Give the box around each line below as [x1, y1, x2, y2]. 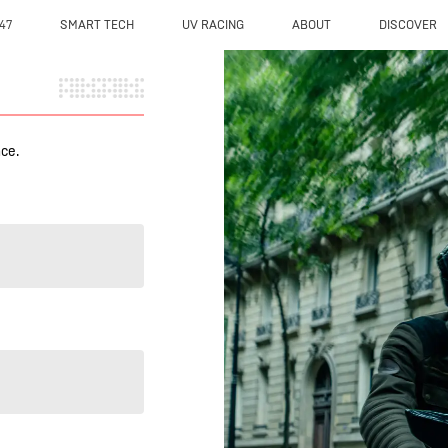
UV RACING [181, 18, 244, 32]
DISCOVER [378, 18, 437, 32]
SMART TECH [59, 18, 134, 32]
